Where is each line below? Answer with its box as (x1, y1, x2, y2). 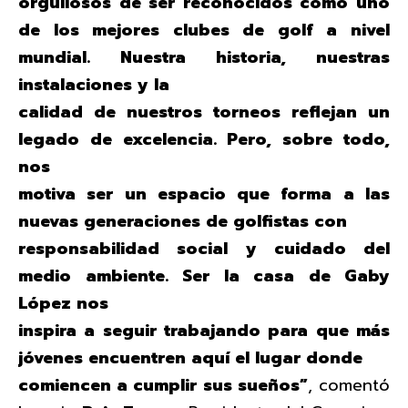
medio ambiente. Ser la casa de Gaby (18, 262, 390, 289)
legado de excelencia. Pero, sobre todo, (18, 126, 390, 152)
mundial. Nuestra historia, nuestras (18, 44, 390, 70)
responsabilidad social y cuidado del (18, 235, 390, 261)
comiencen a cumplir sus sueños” (18, 372, 308, 398)
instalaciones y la (18, 71, 169, 97)
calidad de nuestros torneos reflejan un (18, 98, 390, 125)
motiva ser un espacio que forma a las (18, 180, 390, 207)
